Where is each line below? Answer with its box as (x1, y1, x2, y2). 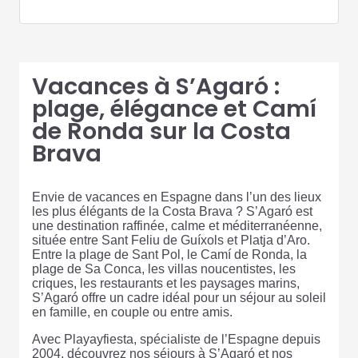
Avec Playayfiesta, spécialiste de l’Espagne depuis (32, 332, 320, 346)
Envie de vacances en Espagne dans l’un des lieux (32, 190, 321, 204)
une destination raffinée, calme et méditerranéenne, (32, 219, 322, 233)
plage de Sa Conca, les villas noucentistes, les (32, 262, 296, 276)
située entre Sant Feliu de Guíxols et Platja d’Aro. (32, 233, 310, 247)
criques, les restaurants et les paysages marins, (32, 276, 300, 290)
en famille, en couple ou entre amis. (32, 305, 233, 319)
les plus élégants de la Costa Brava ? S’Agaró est (32, 205, 312, 218)
